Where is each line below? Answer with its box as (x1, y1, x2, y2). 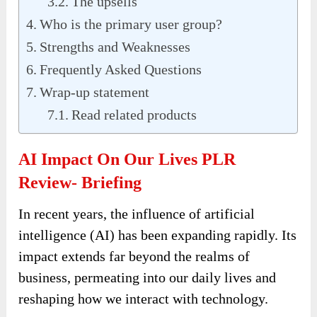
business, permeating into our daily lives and (18, 269, 277, 285)
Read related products (71, 106, 197, 122)
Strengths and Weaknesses (40, 38, 191, 54)
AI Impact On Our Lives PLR (18, 149, 236, 168)
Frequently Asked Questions (40, 61, 202, 77)
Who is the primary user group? (40, 16, 223, 32)
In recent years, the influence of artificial (18, 205, 255, 221)
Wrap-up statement (40, 83, 150, 100)
